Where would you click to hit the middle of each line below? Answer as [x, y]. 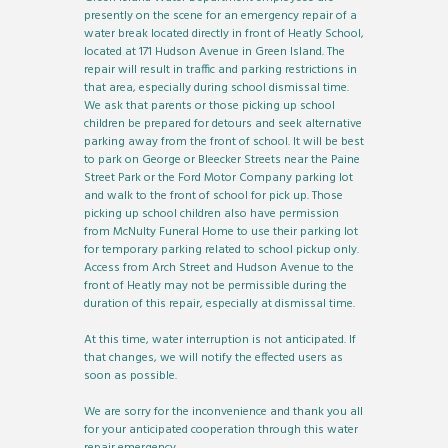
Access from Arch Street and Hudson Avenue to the [219, 267]
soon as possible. [130, 375]
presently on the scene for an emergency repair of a [220, 15]
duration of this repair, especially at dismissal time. [219, 303]
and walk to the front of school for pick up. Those [213, 195]
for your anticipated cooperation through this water [221, 429]
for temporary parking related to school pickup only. [221, 249]
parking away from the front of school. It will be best [224, 141]
